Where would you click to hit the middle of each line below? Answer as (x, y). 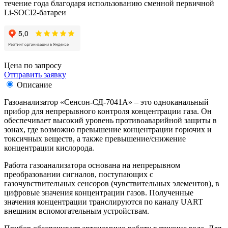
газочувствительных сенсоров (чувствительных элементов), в (112, 183)
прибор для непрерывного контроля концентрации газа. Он (108, 111)
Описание (34, 84)
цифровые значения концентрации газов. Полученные (99, 192)
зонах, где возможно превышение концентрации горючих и (108, 129)
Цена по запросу (33, 65)
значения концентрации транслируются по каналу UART (104, 202)
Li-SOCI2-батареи (35, 12)
